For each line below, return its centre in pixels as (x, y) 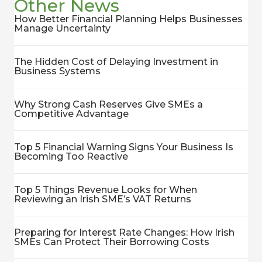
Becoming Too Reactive (71, 156)
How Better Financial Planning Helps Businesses (128, 19)
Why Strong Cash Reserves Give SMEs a (108, 104)
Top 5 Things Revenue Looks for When (106, 190)
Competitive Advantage (71, 114)
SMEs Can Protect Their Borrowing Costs (112, 242)
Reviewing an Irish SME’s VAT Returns (103, 199)
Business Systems (57, 71)
